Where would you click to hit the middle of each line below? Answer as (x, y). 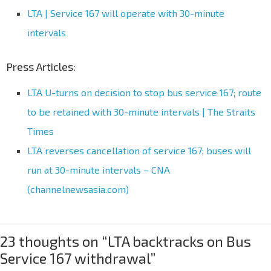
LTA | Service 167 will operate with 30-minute (126, 13)
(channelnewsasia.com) (78, 189)
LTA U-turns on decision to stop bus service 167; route (144, 92)
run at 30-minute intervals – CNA (99, 169)
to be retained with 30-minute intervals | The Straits (141, 111)
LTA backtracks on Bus (179, 241)
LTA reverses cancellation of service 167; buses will (139, 150)
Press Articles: (41, 66)
